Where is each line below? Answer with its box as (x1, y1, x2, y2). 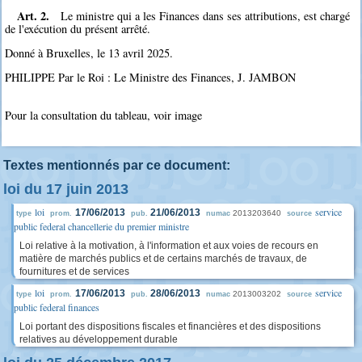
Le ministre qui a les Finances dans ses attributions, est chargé (61, 7, 351, 23)
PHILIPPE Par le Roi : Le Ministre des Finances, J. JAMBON (5, 69, 297, 86)
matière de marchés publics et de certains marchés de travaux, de (19, 252, 307, 264)
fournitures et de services (19, 265, 129, 277)
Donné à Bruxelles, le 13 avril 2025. (5, 45, 174, 61)
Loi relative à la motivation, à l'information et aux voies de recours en (19, 239, 318, 251)
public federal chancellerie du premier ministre (14, 219, 189, 233)
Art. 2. (16, 6, 49, 24)
